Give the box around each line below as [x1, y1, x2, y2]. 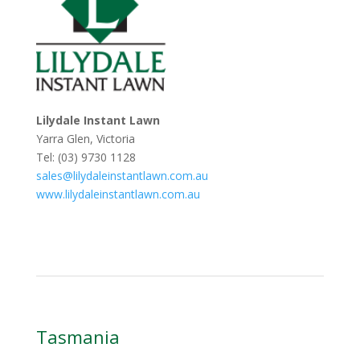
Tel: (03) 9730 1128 [35, 149, 136, 165]
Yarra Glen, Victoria [35, 130, 135, 146]
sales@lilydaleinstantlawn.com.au [35, 167, 208, 183]
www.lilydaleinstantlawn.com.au [35, 186, 200, 202]
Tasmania [35, 324, 120, 349]
